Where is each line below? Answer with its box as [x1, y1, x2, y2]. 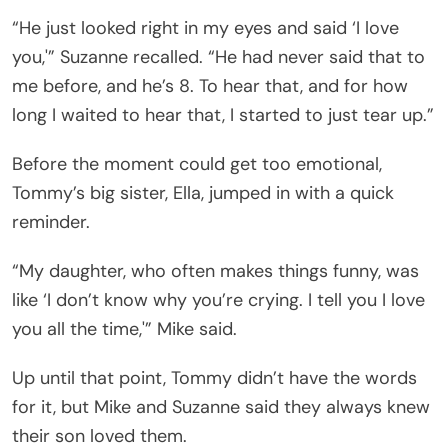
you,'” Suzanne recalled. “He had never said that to [12, 44, 425, 69]
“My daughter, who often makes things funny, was [12, 258, 419, 283]
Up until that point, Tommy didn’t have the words [12, 365, 417, 390]
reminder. [12, 209, 90, 234]
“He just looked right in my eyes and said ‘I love [12, 15, 399, 40]
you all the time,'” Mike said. [12, 316, 237, 341]
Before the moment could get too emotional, [12, 151, 382, 176]
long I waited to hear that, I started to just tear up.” [12, 102, 434, 127]
